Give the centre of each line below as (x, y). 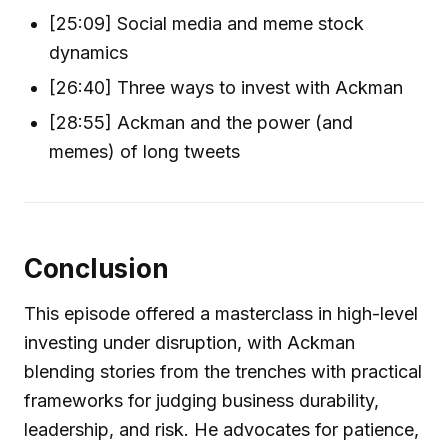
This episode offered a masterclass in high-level (221, 314)
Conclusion (96, 268)
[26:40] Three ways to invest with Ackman (226, 87)
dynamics (89, 52)
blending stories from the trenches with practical (223, 372)
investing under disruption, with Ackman (189, 343)
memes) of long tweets (145, 152)
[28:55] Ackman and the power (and (201, 123)
